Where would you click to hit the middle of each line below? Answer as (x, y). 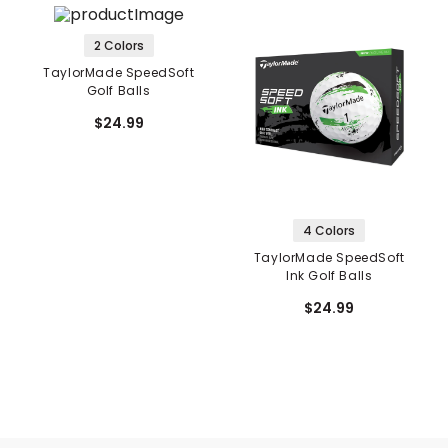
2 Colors (118, 46)
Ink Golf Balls (329, 276)
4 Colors (329, 231)
